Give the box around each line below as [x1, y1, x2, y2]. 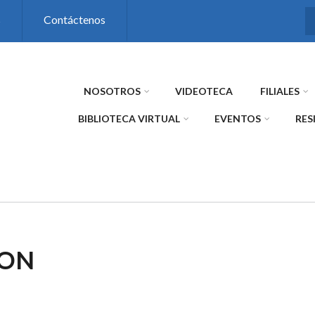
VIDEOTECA [175, 85, 233, 97]
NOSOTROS [84, 85, 141, 97]
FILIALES [260, 85, 300, 97]
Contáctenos [44, 13, 105, 26]
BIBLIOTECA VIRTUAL [78, 112, 180, 124]
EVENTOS [214, 112, 261, 124]
